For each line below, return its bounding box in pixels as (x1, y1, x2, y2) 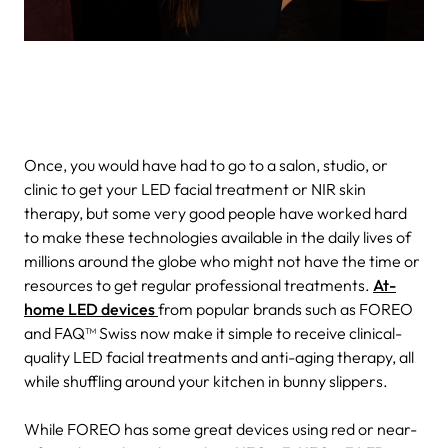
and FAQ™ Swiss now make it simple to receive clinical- (24, 322, 402, 343)
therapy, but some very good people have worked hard (24, 202, 407, 223)
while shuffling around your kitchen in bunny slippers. (24, 370, 388, 391)
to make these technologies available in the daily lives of (24, 226, 411, 247)
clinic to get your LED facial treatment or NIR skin (24, 178, 366, 199)
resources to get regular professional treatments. (24, 274, 373, 295)
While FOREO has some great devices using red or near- (24, 418, 417, 439)
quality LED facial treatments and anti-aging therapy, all (24, 346, 414, 367)
